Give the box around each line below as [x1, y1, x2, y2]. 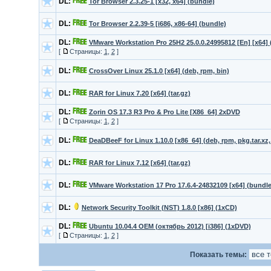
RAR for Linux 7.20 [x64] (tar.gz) [88, 90, 191, 97]
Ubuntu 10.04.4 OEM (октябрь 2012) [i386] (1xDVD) [88, 223, 251, 230]
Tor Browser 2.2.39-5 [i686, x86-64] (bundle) [88, 20, 226, 27]
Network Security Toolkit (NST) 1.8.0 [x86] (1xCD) [81, 204, 237, 211]
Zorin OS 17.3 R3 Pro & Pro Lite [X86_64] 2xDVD [88, 108, 240, 116]
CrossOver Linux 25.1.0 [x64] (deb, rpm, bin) [88, 67, 229, 74]
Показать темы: [189, 250, 249, 259]
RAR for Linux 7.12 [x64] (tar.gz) [88, 159, 191, 166]
